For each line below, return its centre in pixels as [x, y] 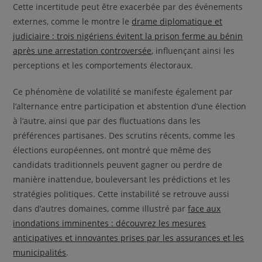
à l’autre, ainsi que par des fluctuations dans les [107, 120]
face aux [204, 208]
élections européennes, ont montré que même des [112, 150]
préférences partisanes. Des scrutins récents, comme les [124, 135]
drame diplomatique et [177, 21]
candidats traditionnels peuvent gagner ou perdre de [118, 164]
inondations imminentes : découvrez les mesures [110, 223]
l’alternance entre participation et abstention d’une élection [130, 106]
